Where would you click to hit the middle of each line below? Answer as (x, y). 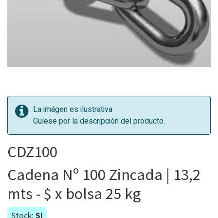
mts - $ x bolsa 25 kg (74, 193)
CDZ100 (32, 152)
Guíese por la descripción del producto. (99, 121)
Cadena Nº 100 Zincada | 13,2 (104, 174)
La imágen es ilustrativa (73, 109)
